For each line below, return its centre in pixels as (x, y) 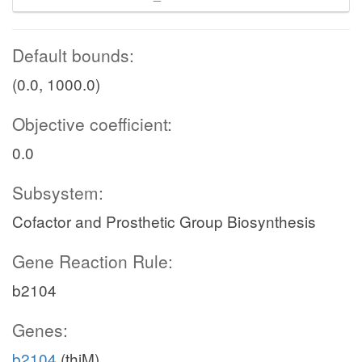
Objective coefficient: (92, 124)
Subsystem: (58, 192)
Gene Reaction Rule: (93, 261)
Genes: (40, 330)
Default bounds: (73, 55)
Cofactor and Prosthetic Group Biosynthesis (164, 221)
